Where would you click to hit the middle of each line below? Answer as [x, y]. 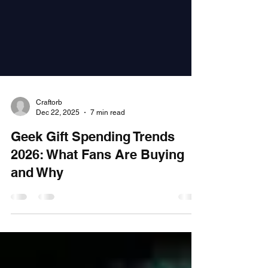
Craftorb [49, 124]
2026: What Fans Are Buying [98, 176]
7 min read [108, 134]
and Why [37, 194]
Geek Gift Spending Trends [93, 158]
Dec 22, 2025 [58, 134]
